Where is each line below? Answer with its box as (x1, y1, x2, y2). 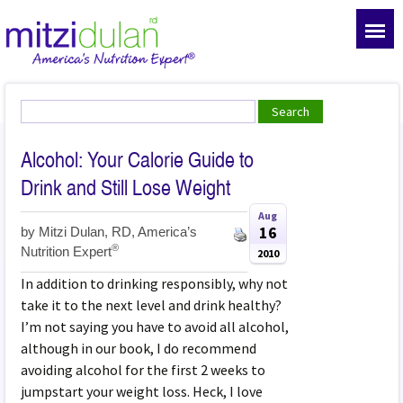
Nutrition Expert (21, 244, 112, 259)
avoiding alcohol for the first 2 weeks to (21, 360, 266, 379)
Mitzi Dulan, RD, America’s (39, 224, 198, 239)
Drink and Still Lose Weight (21, 174, 231, 201)
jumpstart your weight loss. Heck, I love (21, 381, 264, 400)
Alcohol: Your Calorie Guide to (21, 146, 255, 173)
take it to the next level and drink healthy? (21, 295, 282, 314)
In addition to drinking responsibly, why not (21, 273, 289, 292)
